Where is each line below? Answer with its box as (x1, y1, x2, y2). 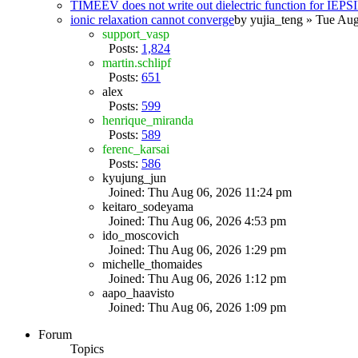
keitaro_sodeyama (102, 199, 193, 213)
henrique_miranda (102, 113, 193, 127)
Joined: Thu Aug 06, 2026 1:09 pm (102, 300, 286, 314)
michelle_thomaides (102, 257, 202, 271)
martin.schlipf (102, 55, 171, 70)
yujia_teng (250, 12, 303, 26)
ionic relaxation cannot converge (70, 12, 234, 26)
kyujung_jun (102, 170, 166, 185)
